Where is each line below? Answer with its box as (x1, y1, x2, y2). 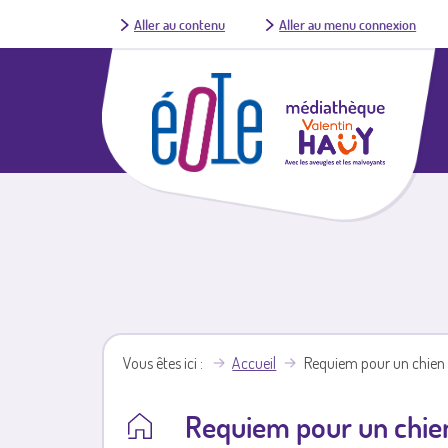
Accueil (232, 353, 277, 374)
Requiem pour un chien (303, 353, 445, 374)
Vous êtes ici (123, 353, 198, 374)
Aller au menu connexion (279, 15, 417, 33)
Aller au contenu (133, 15, 225, 33)
